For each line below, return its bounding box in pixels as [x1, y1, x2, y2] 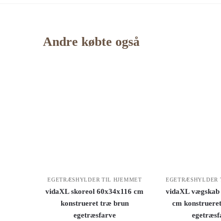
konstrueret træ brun [60, 199, 129, 207]
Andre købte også [43, 35, 140, 49]
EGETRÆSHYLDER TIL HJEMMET [47, 176, 142, 183]
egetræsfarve [73, 211, 116, 219]
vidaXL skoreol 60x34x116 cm [45, 187, 144, 195]
